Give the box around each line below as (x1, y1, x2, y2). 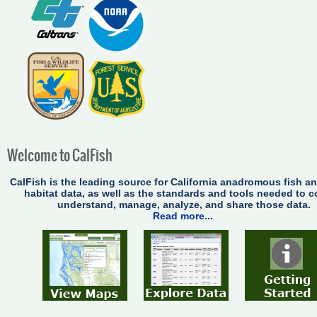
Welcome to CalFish (7, 144, 113, 167)
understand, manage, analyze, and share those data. (57, 199, 311, 211)
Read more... (152, 210, 213, 222)
